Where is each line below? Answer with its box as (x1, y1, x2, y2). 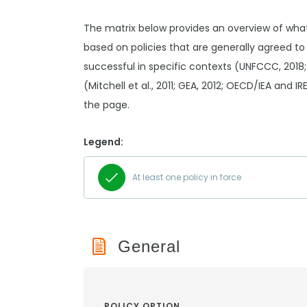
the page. (84, 98, 130, 112)
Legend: (84, 135, 123, 149)
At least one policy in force (132, 171, 241, 183)
